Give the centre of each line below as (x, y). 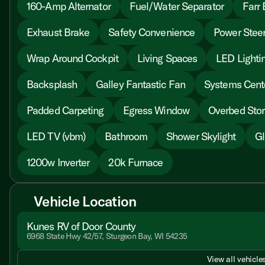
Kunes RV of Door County (81, 226)
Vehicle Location (85, 201)
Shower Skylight (201, 136)
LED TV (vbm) (56, 136)
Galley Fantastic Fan (140, 84)
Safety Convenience (152, 32)
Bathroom (126, 136)
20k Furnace (136, 162)
